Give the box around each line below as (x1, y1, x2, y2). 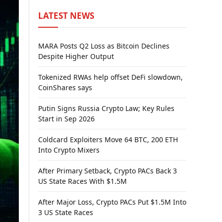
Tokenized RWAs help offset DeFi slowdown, (38, 72, 183, 82)
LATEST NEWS (38, 10, 94, 21)
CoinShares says (38, 83, 92, 92)
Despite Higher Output (38, 52, 114, 61)
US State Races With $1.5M (38, 176, 127, 186)
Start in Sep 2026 (38, 114, 95, 123)
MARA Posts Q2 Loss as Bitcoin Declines (38, 41, 169, 51)
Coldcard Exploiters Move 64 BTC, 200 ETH (38, 135, 178, 144)
